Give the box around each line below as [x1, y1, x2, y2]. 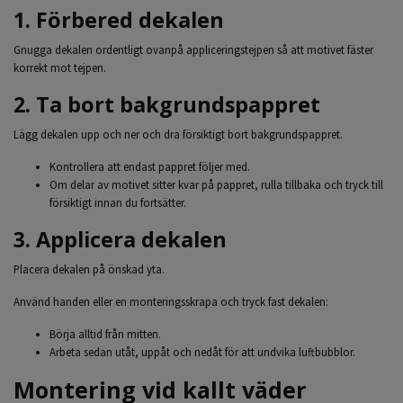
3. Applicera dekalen [13, 225, 227, 254]
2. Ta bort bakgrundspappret [13, 90, 320, 119]
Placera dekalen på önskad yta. [13, 262, 165, 276]
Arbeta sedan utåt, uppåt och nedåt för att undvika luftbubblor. [49, 345, 355, 359]
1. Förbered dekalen [13, 5, 224, 34]
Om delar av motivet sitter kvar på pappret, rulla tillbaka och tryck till [49, 177, 383, 192]
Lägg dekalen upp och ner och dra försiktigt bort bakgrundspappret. [13, 127, 343, 141]
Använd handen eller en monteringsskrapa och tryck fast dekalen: [13, 294, 328, 309]
